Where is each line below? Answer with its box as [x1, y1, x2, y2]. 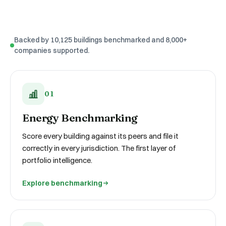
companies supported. [14, 46, 89, 55]
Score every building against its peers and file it [22, 131, 179, 141]
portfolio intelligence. [22, 155, 92, 165]
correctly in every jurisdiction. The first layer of [22, 143, 176, 153]
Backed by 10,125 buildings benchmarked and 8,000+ [14, 35, 187, 44]
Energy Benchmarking [22, 111, 138, 124]
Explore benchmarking [22, 179, 102, 188]
